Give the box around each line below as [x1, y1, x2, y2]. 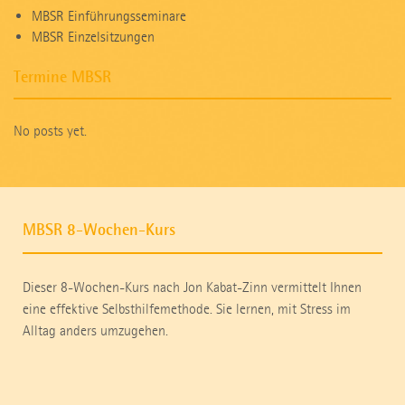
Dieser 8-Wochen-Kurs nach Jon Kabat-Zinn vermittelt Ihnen [23, 278, 362, 297]
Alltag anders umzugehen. [23, 322, 168, 340]
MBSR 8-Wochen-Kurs [23, 220, 175, 240]
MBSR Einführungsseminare [32, 7, 186, 25]
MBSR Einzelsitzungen [32, 28, 155, 46]
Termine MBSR [14, 67, 111, 88]
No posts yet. [14, 122, 87, 140]
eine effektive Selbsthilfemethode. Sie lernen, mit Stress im [23, 300, 351, 318]
